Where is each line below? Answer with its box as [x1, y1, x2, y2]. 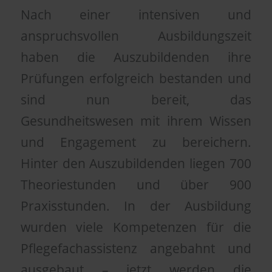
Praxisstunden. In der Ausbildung [20, 197, 252, 214]
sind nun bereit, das [20, 90, 252, 108]
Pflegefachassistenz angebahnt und [20, 239, 252, 257]
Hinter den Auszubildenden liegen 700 [20, 154, 252, 172]
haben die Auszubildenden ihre [20, 48, 252, 66]
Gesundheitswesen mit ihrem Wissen [20, 112, 252, 129]
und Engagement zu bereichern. [20, 133, 252, 151]
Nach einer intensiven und [20, 5, 252, 23]
